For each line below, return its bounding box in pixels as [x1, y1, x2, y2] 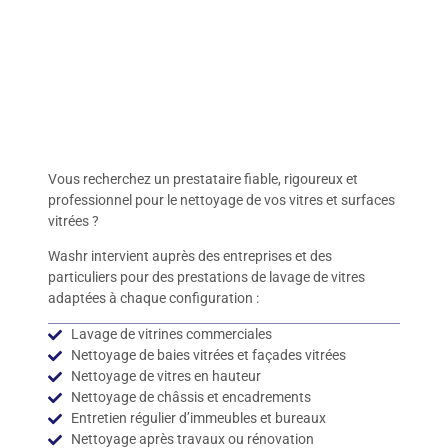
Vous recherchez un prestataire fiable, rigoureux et [48, 170, 358, 187]
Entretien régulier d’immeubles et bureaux [70, 410, 326, 427]
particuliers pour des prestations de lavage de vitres [48, 269, 365, 286]
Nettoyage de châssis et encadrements [70, 389, 311, 406]
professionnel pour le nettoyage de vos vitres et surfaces [48, 191, 395, 208]
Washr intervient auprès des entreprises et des [48, 248, 332, 265]
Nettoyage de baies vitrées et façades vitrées [70, 347, 346, 364]
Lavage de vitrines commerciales [70, 326, 272, 343]
